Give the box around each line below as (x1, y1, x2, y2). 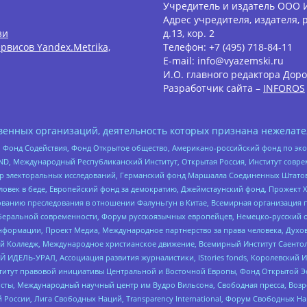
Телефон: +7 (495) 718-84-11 (163, 40, 293, 53)
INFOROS (263, 81, 305, 95)
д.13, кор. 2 (163, 26, 214, 40)
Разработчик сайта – (163, 81, 263, 95)
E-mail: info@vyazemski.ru (163, 53, 284, 67)
